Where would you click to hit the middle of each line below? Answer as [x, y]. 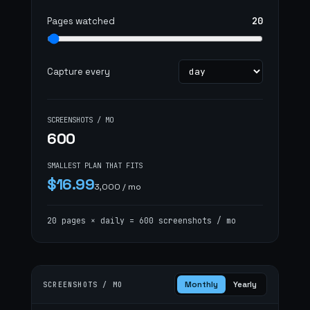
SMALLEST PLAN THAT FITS [95, 165]
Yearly [245, 284]
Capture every [79, 72]
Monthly [201, 284]
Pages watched [81, 21]
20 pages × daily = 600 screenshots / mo [142, 220]
